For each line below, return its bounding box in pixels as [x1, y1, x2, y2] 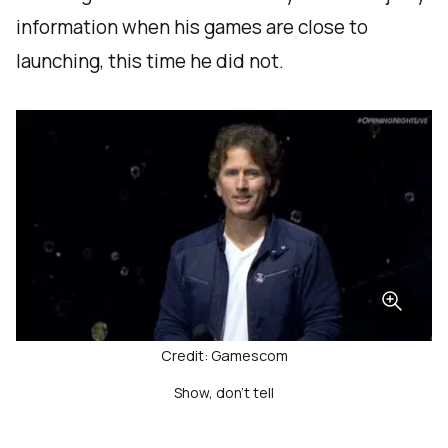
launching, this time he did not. [16, 48, 284, 75]
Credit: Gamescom [160, 346, 288, 366]
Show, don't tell [174, 383, 274, 403]
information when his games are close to [16, 14, 368, 41]
